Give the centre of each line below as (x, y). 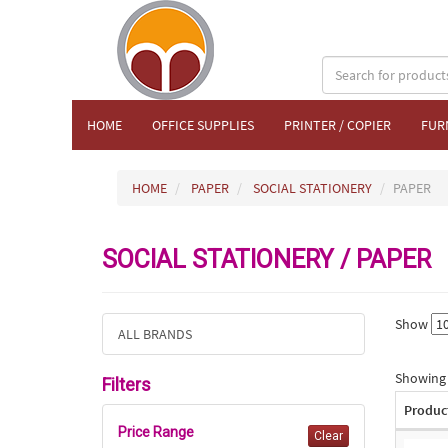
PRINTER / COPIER (337, 125)
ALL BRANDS (155, 334)
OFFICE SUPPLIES (203, 125)
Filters (126, 384)
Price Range (156, 432)
